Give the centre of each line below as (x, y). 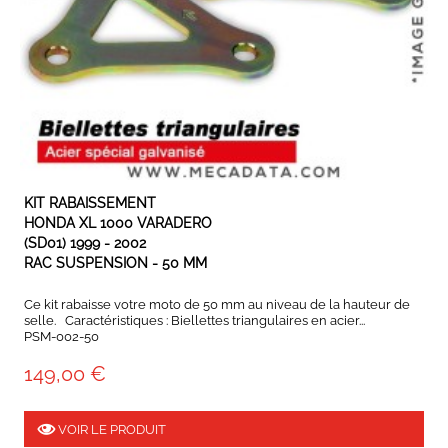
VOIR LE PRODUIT (110, 429)
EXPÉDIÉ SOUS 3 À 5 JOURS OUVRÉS (224, 195)
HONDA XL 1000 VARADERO (118, 223)
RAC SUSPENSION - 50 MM (115, 263)
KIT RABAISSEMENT (90, 203)
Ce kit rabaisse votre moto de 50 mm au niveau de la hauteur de (217, 305)
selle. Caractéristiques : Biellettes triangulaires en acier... (194, 321)
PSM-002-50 (61, 337)
